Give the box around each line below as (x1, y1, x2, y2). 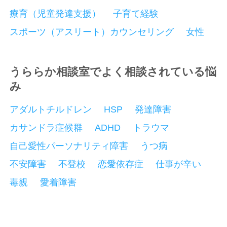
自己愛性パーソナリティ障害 (10, 141, 129, 152)
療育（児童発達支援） (10, 9, 101, 19)
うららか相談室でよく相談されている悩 (10, 66, 217, 79)
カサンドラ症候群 (10, 123, 83, 133)
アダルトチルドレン (10, 104, 92, 115)
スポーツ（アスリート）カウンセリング (10, 27, 174, 37)
